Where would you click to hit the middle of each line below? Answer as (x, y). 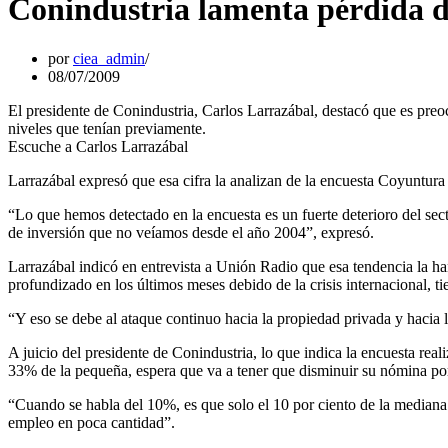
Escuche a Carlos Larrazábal (98, 146)
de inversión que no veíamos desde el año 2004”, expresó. (191, 232)
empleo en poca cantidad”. (91, 422)
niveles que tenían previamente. (107, 128)
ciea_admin (109, 58)
